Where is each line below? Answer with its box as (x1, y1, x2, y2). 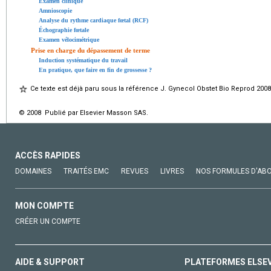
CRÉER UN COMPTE (15, 217, 80, 226)
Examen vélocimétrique (39, 36, 99, 44)
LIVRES (160, 167, 184, 176)
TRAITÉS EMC (64, 167, 109, 176)
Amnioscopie (39, 7, 72, 15)
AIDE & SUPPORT (15, 257, 85, 267)
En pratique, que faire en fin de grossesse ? (39, 67, 152, 74)
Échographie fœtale (39, 27, 89, 34)
